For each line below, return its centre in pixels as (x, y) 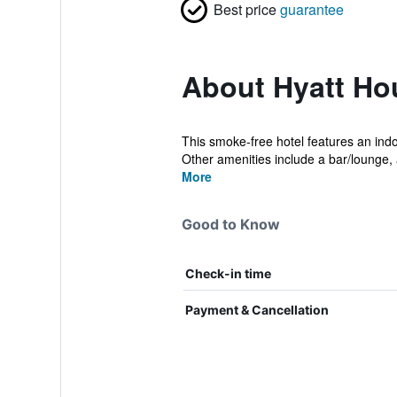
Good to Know (230, 224)
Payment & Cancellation (257, 310)
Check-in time (228, 273)
